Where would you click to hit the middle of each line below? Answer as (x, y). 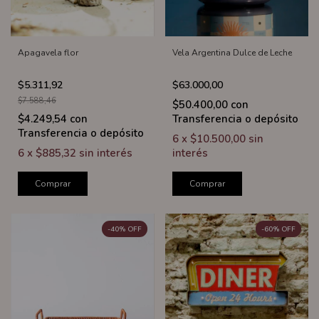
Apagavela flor (48, 53)
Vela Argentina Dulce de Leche (232, 53)
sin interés (106, 153)
